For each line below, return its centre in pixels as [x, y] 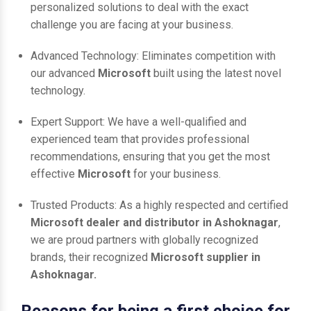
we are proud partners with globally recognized [144, 239]
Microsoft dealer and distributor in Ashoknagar [154, 222]
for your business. [177, 174]
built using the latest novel [217, 73]
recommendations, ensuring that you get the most [150, 156]
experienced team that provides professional [140, 139]
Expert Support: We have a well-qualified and [138, 121]
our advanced [64, 73]
